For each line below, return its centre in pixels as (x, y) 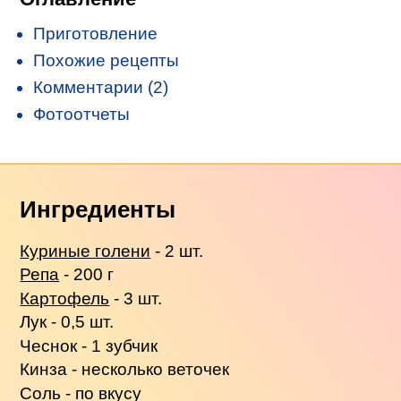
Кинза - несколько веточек (125, 370)
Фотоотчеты (82, 114)
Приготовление (96, 33)
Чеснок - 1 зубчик (89, 346)
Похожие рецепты (107, 60)
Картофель (65, 298)
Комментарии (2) (101, 87)
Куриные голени (85, 251)
